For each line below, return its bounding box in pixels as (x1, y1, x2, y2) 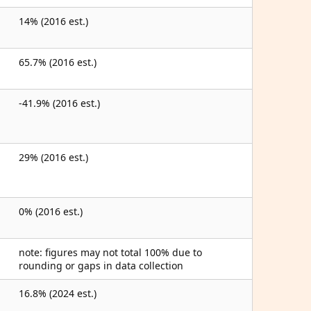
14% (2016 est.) (19, 15, 88, 28)
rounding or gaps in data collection (19, 259, 183, 272)
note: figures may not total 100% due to (19, 246, 202, 259)
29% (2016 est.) (19, 151, 88, 164)
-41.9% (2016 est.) (19, 96, 100, 110)
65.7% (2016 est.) (19, 56, 96, 69)
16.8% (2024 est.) (19, 287, 96, 300)
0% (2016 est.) (19, 205, 83, 218)
